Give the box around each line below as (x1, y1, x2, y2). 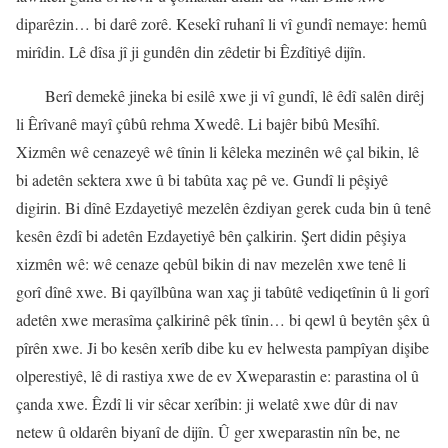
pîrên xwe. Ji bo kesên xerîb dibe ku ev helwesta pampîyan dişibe (16, 337, 429, 359)
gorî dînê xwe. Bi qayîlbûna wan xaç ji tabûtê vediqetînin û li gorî (16, 281, 429, 303)
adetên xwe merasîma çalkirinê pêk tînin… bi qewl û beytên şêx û (16, 309, 430, 331)
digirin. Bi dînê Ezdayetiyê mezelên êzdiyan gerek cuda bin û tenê (16, 197, 431, 219)
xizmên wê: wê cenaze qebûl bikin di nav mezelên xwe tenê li (16, 253, 406, 275)
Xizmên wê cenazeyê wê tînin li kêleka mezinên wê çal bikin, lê (16, 141, 419, 163)
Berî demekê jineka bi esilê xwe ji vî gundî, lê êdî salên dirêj (45, 85, 424, 107)
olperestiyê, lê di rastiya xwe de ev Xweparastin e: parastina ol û (16, 365, 419, 387)
